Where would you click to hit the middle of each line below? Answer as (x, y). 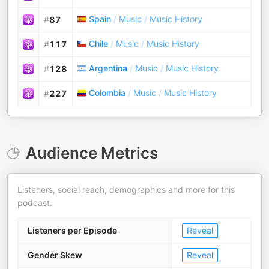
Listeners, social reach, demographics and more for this (126, 189)
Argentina (108, 68)
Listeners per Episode (72, 230)
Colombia (107, 93)
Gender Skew (55, 255)
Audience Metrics (92, 153)
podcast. (35, 203)
